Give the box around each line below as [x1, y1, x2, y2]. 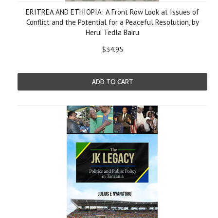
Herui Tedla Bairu [86, 28, 139, 37]
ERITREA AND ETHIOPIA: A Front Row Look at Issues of [26, 7, 199, 17]
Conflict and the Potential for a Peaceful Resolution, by [26, 18, 199, 27]
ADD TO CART [91, 78, 133, 86]
